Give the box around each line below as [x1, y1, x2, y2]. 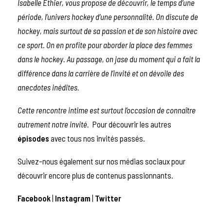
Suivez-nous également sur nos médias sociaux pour [18, 156, 185, 166]
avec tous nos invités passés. [49, 133, 146, 143]
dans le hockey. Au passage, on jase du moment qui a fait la [18, 54, 200, 64]
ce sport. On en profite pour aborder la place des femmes [18, 39, 192, 50]
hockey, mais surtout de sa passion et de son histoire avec [18, 25, 198, 36]
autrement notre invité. [18, 119, 92, 129]
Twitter [95, 193, 121, 203]
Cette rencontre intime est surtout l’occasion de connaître [18, 105, 196, 115]
